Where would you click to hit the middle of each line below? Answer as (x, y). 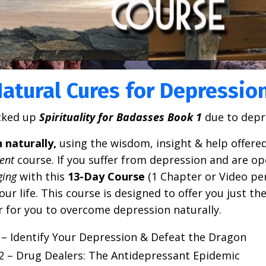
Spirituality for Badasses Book (116, 117)
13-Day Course (106, 176)
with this (42, 176)
